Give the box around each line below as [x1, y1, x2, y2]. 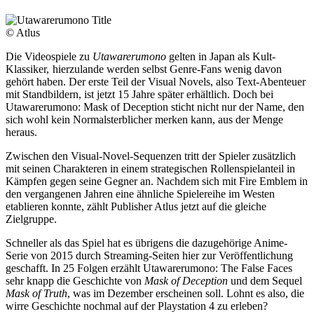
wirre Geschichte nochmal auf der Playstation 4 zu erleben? [6, 299, 268, 312]
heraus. [6, 125, 37, 138]
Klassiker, [6, 62, 49, 75]
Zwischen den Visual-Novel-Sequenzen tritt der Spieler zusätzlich [6, 149, 296, 162]
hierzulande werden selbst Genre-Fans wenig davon [50, 62, 282, 75]
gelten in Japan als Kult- [166, 50, 275, 62]
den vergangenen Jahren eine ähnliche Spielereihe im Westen [6, 187, 275, 200]
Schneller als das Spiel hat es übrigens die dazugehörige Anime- [6, 236, 287, 249]
